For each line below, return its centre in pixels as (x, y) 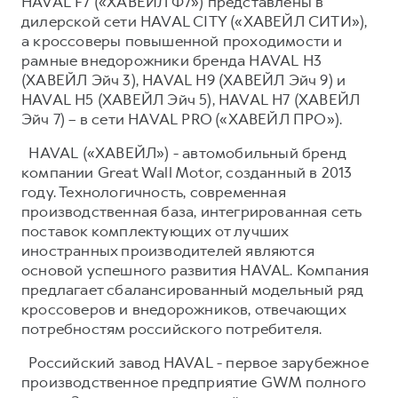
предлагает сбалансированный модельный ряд (192, 289)
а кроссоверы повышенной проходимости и (182, 40)
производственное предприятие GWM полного (194, 382)
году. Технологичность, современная (154, 191)
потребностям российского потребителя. (172, 328)
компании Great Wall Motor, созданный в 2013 (187, 172)
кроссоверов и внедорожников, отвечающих (183, 309)
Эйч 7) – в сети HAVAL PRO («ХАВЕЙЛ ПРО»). (182, 119)
